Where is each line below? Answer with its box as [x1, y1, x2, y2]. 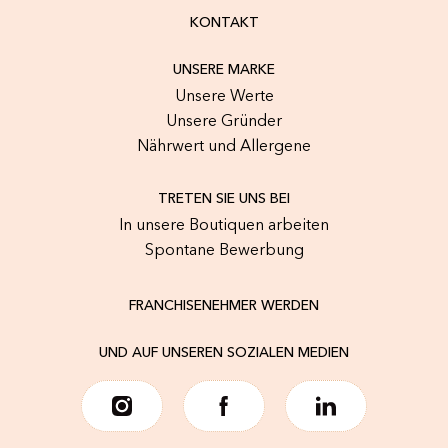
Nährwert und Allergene [137, 139, 311, 156]
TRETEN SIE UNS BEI [158, 192, 290, 207]
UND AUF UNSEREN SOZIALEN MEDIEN [99, 346, 349, 361]
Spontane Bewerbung [144, 243, 304, 260]
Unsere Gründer [166, 114, 282, 131]
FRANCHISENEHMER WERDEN [129, 299, 319, 314]
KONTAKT [189, 16, 259, 31]
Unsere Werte [174, 89, 274, 106]
